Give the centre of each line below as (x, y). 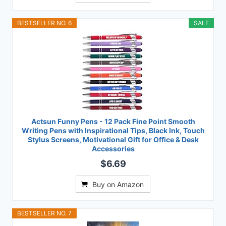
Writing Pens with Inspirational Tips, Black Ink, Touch (113, 131)
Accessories (113, 149)
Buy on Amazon (118, 185)
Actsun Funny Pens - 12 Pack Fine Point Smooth (113, 122)
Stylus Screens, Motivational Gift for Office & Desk (113, 140)
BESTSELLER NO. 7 (44, 213)
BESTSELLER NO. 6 (44, 23)
